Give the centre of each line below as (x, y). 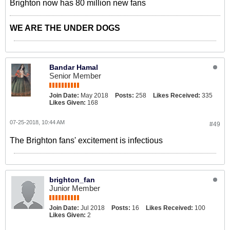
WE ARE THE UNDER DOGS (65, 28)
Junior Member (75, 188)
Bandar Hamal (74, 67)
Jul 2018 (93, 208)
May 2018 (94, 95)
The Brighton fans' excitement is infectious (86, 140)
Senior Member (75, 76)
